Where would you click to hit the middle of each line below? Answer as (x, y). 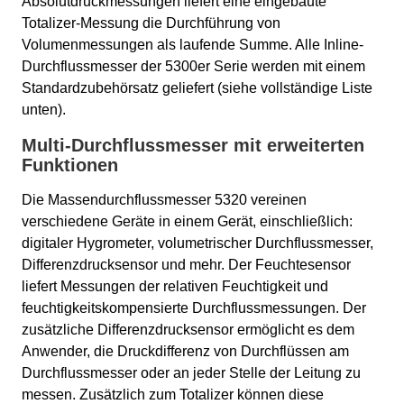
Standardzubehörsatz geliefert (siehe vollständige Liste (197, 88)
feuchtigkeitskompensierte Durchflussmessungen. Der (194, 308)
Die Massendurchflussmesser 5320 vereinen (164, 200)
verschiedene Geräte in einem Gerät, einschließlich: (187, 222)
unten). (44, 110)
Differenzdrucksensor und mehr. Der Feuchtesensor (186, 265)
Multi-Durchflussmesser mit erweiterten (193, 146)
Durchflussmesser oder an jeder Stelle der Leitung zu (191, 373)
